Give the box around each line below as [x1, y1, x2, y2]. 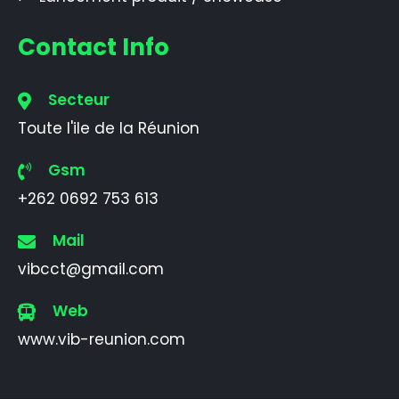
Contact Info [18, 30, 169, 63]
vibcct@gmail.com [18, 257, 164, 280]
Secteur [45, 88, 110, 110]
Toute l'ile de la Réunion [18, 117, 199, 139]
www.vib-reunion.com [18, 328, 185, 350]
